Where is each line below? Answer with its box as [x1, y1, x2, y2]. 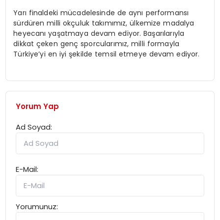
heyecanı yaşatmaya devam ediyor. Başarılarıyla [13, 28, 185, 38]
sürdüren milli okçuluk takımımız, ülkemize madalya [13, 18, 194, 28]
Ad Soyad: [16, 122, 53, 133]
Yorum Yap [16, 101, 59, 112]
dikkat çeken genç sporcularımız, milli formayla [13, 38, 180, 49]
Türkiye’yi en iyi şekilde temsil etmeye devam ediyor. [13, 49, 200, 59]
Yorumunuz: [16, 201, 58, 212]
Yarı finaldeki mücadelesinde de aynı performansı [13, 7, 189, 18]
